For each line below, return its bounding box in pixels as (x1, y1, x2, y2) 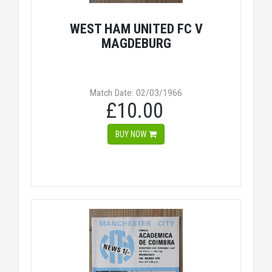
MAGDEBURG (101, 35, 171, 51)
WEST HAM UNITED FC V (69, 21, 203, 36)
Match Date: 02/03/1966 (90, 87, 182, 98)
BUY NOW (115, 129, 149, 139)
